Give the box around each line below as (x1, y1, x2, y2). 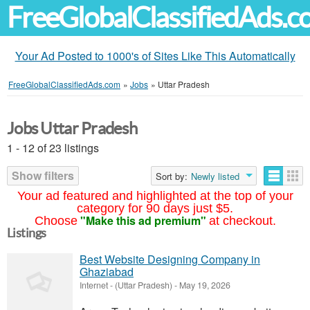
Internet (80, 279, 108, 291)
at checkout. (208, 214, 276, 228)
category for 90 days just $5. (77, 201, 233, 215)
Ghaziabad (80, 264, 134, 280)
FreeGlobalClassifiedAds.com (8, 78, 120, 90)
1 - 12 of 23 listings (7, 140, 99, 156)
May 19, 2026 (177, 279, 230, 291)
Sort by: (156, 170, 188, 183)
